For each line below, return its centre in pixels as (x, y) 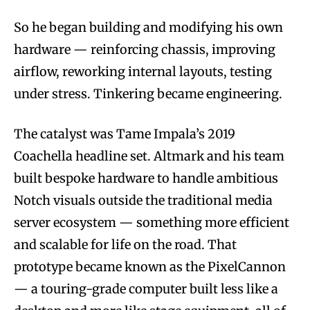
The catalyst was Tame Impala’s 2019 (125, 134)
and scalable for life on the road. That (125, 245)
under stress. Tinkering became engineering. (148, 94)
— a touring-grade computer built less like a (146, 289)
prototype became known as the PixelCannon (150, 267)
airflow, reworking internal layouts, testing (143, 72)
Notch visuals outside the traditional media (143, 201)
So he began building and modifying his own (148, 28)
